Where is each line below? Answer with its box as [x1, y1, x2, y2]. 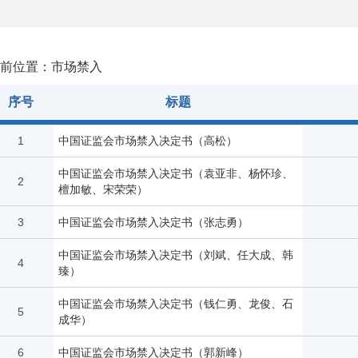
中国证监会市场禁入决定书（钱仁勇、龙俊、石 [58, 297, 293, 310]
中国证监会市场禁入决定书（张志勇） [58, 216, 249, 229]
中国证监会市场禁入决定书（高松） [58, 134, 237, 147]
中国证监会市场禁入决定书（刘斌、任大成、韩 [58, 249, 293, 261]
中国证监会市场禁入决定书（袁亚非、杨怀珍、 [58, 167, 293, 180]
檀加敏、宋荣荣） [58, 183, 148, 196]
